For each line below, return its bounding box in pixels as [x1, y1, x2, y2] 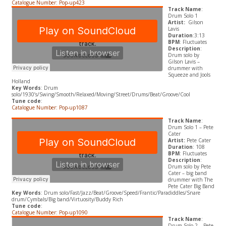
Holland [11, 78, 30, 85]
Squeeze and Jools [167, 71, 210, 79]
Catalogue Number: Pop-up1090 [11, 209, 89, 216]
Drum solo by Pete [167, 163, 211, 171]
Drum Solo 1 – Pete [167, 124, 213, 131]
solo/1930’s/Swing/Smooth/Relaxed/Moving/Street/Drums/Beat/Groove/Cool [11, 91, 190, 98]
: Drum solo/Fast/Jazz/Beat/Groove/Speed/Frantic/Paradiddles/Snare [40, 189, 200, 197]
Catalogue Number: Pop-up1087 [11, 104, 89, 111]
